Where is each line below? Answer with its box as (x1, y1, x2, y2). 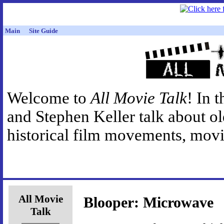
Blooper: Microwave (83, 194, 213, 211)
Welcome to (7, 89, 90, 107)
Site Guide (29, 27, 58, 34)
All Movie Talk (90, 89, 187, 107)
